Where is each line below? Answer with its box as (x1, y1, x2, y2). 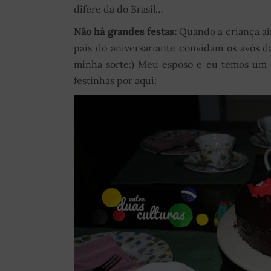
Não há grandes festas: (74, 25, 177, 38)
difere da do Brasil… (74, 2, 163, 15)
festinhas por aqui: (74, 74, 157, 87)
